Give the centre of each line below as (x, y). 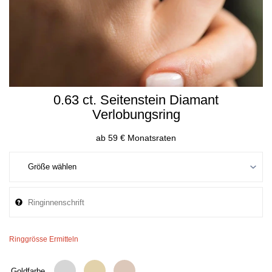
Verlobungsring (136, 114)
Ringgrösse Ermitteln (44, 239)
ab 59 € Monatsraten (136, 138)
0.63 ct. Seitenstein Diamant (136, 100)
